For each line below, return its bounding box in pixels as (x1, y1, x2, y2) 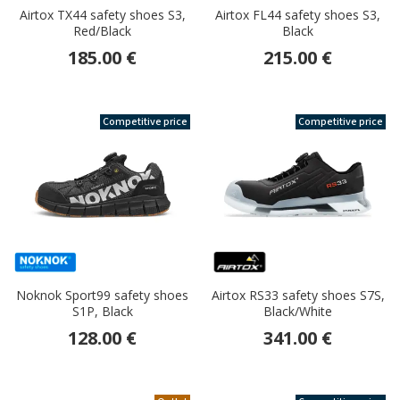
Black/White (263, 303, 332, 321)
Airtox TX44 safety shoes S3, (19, 6, 186, 24)
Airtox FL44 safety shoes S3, (215, 6, 380, 24)
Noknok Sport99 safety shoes (16, 287, 188, 304)
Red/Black (73, 22, 131, 40)
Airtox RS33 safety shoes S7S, (211, 287, 385, 304)
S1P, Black (71, 303, 133, 321)
